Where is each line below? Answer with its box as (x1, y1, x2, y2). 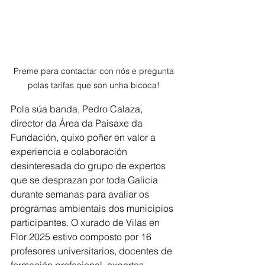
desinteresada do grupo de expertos (11, 160, 168, 172)
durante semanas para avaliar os (11, 188, 151, 201)
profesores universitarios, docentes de (11, 245, 174, 257)
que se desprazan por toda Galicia (11, 174, 160, 186)
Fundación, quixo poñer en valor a (11, 131, 158, 144)
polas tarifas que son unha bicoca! (27, 80, 162, 91)
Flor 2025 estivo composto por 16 (11, 231, 154, 243)
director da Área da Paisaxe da (11, 117, 145, 130)
